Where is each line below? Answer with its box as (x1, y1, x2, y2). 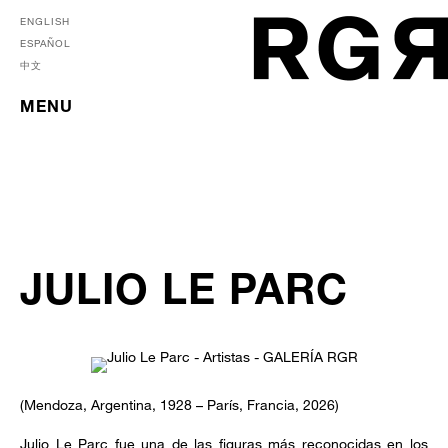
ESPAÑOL (20, 37, 71, 49)
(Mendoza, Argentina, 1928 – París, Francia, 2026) (20, 395, 339, 413)
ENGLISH (20, 15, 70, 27)
